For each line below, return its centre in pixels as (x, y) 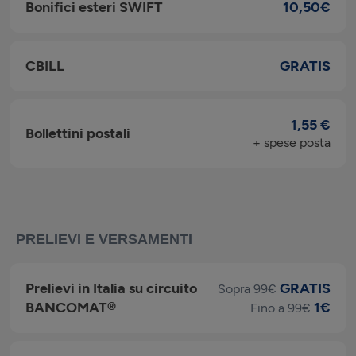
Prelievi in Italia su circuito (111, 288)
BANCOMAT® (71, 307)
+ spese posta (292, 142)
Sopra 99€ (247, 288)
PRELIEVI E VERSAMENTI (104, 239)
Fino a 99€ (281, 308)
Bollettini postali (78, 133)
